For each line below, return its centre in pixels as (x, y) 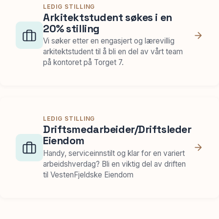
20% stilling (71, 28)
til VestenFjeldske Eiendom (88, 175)
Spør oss (109, 25)
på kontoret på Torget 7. (83, 63)
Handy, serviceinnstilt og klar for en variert (114, 153)
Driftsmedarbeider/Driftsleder (117, 130)
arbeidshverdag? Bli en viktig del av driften (114, 164)
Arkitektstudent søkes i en (108, 17)
